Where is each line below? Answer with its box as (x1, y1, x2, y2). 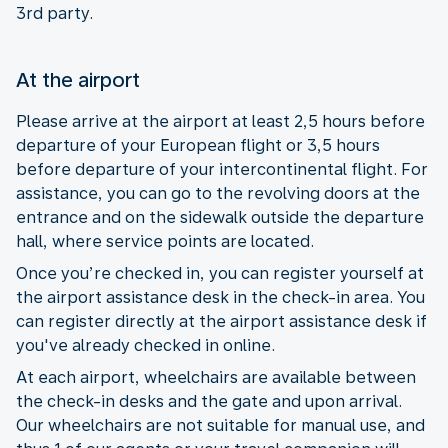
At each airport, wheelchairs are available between (16, 367, 416, 387)
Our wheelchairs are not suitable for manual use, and (16, 415, 425, 435)
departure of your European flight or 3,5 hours (16, 135, 380, 155)
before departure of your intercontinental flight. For (16, 159, 428, 179)
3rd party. (16, 3, 93, 23)
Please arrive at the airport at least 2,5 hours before (16, 111, 425, 131)
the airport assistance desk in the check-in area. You (16, 287, 425, 307)
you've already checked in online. (16, 335, 275, 355)
